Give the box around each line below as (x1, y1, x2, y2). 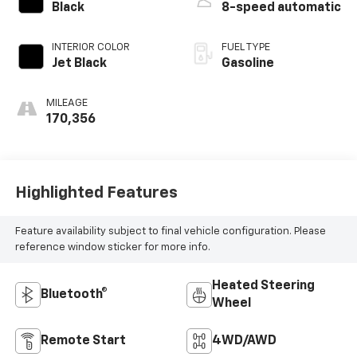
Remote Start (40, 335, 126, 348)
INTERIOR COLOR (51, 42, 130, 53)
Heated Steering (212, 280, 315, 293)
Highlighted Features (14, 184, 178, 201)
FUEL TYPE (222, 42, 270, 53)
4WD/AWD (212, 335, 277, 348)
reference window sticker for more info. (14, 241, 210, 253)
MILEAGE (45, 98, 88, 109)
